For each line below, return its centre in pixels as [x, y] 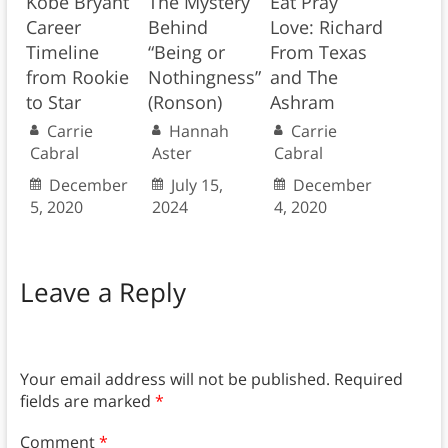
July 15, [196, 185]
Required [368, 379]
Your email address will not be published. [174, 379]
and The [303, 77]
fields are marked [87, 401]
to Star [53, 102]
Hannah [198, 131]
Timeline [62, 52]
